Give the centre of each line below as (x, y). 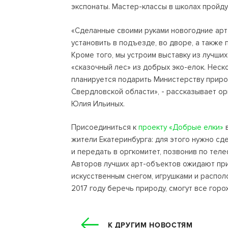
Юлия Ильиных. (98, 104)
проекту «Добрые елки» (181, 127)
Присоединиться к (105, 127)
